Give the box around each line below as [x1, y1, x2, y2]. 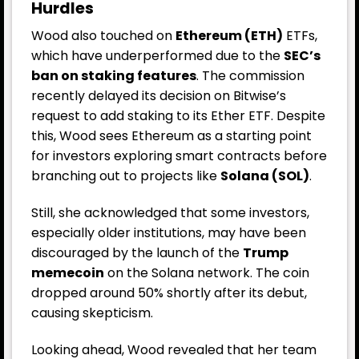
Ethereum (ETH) [175, 26, 283, 46]
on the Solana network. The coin [104, 264, 309, 283]
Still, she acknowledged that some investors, [31, 204, 309, 223]
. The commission [196, 67, 305, 86]
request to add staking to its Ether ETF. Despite [31, 107, 325, 126]
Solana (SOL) [220, 167, 309, 186]
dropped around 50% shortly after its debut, [31, 284, 307, 303]
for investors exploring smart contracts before [31, 147, 327, 166]
